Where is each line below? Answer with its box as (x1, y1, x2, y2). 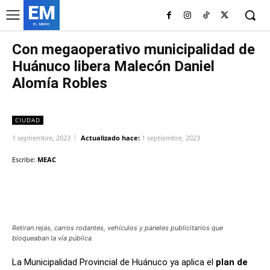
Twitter (119, 185, 140, 195)
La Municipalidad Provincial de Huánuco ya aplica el (12, 257, 216, 268)
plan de (216, 257, 248, 268)
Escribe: (12, 155, 36, 165)
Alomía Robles (12, 75, 107, 92)
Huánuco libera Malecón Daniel (12, 58, 215, 75)
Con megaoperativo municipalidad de (12, 41, 255, 58)
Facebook (40, 185, 71, 195)
